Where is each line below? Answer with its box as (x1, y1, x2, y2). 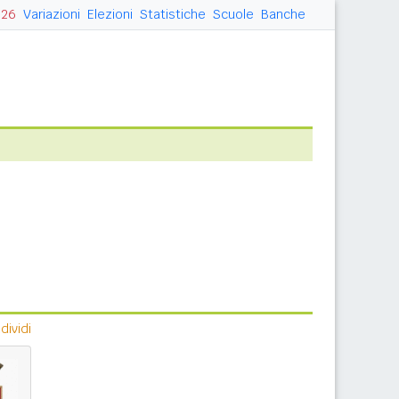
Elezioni (87, 6, 133, 22)
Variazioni (23, 6, 80, 22)
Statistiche (140, 6, 206, 22)
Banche (261, 6, 305, 22)
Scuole (213, 6, 254, 22)
